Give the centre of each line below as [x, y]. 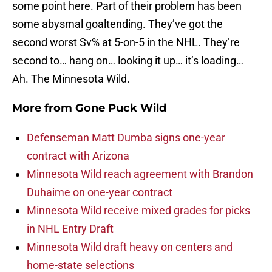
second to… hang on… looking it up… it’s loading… [128, 61]
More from [44, 108]
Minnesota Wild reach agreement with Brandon [140, 174]
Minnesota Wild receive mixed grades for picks [138, 211]
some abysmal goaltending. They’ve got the [117, 24]
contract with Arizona [78, 156]
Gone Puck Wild [121, 108]
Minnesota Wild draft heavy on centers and [130, 247]
